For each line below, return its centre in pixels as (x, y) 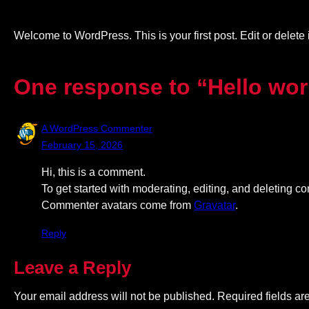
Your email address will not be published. (114, 296)
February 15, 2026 (82, 144)
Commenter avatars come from (118, 205)
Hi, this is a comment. (93, 172)
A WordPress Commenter (97, 128)
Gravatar (215, 205)
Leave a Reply (72, 267)
